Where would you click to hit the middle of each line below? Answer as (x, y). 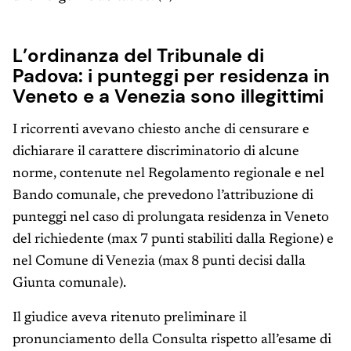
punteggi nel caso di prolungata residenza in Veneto (171, 218)
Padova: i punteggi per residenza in (171, 76)
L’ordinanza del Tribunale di (138, 56)
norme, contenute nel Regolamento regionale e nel (168, 174)
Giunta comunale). (71, 284)
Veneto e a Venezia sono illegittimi (168, 96)
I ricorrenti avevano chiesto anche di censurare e (161, 130)
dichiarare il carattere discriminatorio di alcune (156, 152)
